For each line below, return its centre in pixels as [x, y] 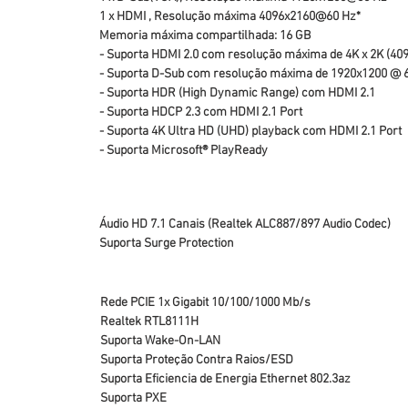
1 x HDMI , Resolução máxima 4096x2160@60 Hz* [230, 17]
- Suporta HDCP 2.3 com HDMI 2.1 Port [201, 112]
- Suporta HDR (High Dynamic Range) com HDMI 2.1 [237, 93]
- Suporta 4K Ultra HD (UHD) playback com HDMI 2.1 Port [250, 132]
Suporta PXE [133, 398]
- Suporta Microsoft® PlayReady [184, 151]
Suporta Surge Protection [167, 244]
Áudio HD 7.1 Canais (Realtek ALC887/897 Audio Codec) [245, 224]
